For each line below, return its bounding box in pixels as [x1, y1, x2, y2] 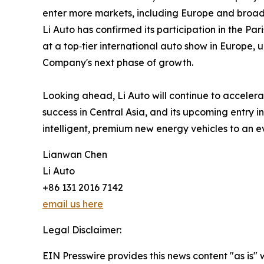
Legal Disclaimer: [42, 224, 121, 236]
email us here [42, 198, 103, 210]
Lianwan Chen [42, 148, 107, 161]
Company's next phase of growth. [42, 57, 193, 69]
